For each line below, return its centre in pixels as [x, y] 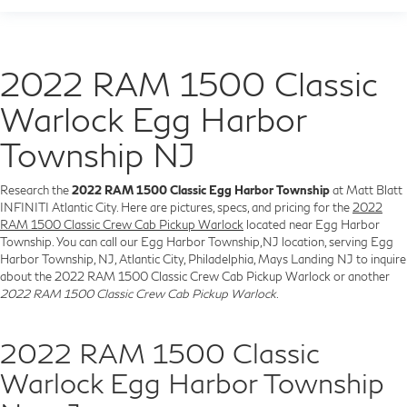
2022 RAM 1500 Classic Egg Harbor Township [201, 190]
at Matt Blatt [366, 190]
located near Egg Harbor [312, 225]
